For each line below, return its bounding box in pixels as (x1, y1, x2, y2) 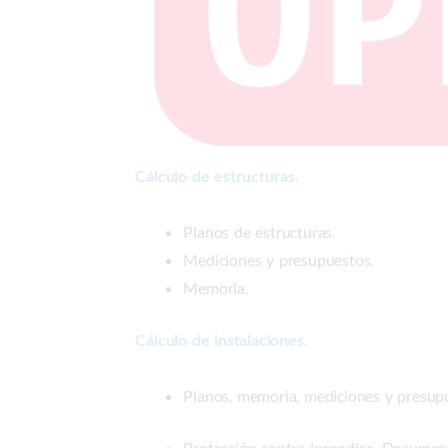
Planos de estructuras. (183, 221, 335, 241)
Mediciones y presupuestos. (183, 249, 374, 269)
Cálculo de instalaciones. (135, 329, 308, 349)
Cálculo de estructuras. (135, 165, 299, 185)
